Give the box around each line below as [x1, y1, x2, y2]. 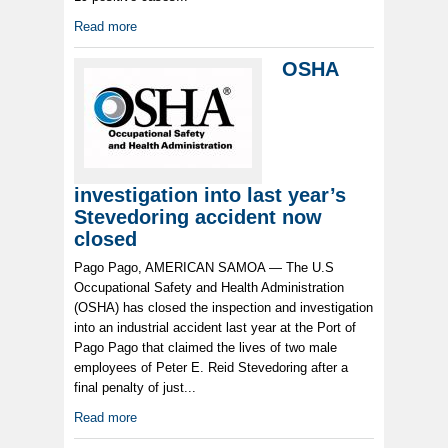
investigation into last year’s [74, 184, 346, 207]
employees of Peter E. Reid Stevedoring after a [74, 360, 348, 376]
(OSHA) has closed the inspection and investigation [74, 300, 373, 316]
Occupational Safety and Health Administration [74, 280, 344, 296]
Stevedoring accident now [74, 206, 322, 229]
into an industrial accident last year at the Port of [74, 320, 356, 336]
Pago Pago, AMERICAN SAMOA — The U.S [74, 260, 334, 276]
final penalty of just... [74, 380, 196, 396]
